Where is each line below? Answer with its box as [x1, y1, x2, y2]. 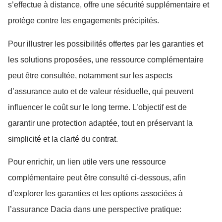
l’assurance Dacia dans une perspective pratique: [8, 205, 181, 214]
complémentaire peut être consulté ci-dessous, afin [8, 173, 186, 182]
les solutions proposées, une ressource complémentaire [8, 55, 204, 64]
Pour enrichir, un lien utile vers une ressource [8, 158, 166, 166]
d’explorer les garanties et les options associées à [8, 189, 183, 198]
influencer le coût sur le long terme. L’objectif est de [8, 103, 187, 111]
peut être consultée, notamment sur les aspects [8, 71, 172, 80]
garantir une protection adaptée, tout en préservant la [8, 118, 193, 127]
